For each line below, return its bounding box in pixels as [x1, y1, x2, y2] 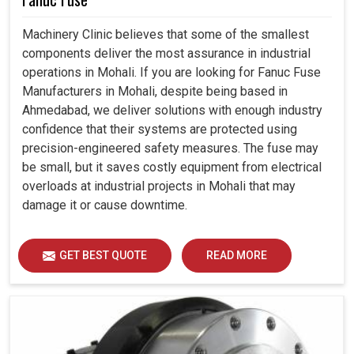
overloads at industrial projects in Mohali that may [22, 178, 296, 194]
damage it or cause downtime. [22, 197, 187, 213]
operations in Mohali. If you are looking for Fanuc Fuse [22, 64, 321, 80]
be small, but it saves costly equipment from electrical [22, 159, 322, 175]
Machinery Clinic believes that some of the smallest [22, 26, 309, 42]
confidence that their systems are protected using [22, 121, 297, 137]
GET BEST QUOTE [59, 248, 147, 262]
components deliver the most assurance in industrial [22, 45, 311, 61]
